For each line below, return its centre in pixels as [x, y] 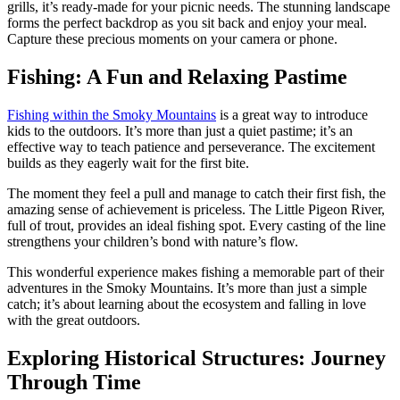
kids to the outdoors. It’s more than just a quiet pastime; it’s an [180, 130]
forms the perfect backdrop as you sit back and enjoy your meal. [187, 22]
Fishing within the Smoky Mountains [112, 114]
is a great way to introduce [292, 114]
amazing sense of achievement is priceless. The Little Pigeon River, [196, 209]
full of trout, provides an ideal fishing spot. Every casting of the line [196, 225]
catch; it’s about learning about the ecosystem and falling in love [187, 304]
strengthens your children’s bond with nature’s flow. [153, 241]
